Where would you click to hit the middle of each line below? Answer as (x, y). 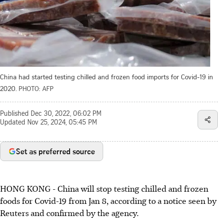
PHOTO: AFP (36, 88)
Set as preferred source (55, 151)
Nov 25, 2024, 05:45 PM (62, 123)
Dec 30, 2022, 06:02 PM (66, 114)
